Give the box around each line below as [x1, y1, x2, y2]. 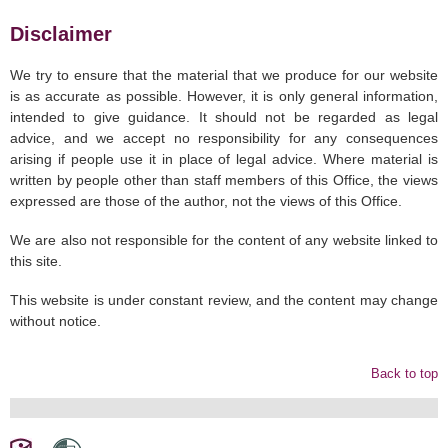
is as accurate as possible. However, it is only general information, [10, 88, 438, 105]
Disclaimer [10, 23, 112, 46]
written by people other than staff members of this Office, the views [10, 172, 438, 189]
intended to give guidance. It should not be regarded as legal [10, 109, 438, 126]
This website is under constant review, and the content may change [10, 292, 438, 309]
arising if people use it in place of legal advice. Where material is [10, 151, 438, 168]
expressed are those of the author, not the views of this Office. [10, 193, 402, 210]
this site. [10, 253, 62, 270]
